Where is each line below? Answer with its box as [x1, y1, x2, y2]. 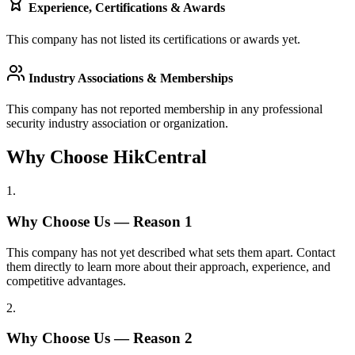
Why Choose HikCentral [6, 147, 207, 168]
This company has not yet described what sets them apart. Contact [6, 245, 335, 259]
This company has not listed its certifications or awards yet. [6, 32, 300, 46]
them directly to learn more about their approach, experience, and [6, 259, 330, 273]
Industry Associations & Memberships [25, 71, 233, 86]
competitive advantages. [6, 273, 126, 288]
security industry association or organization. [6, 116, 228, 131]
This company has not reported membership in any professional [6, 102, 323, 116]
